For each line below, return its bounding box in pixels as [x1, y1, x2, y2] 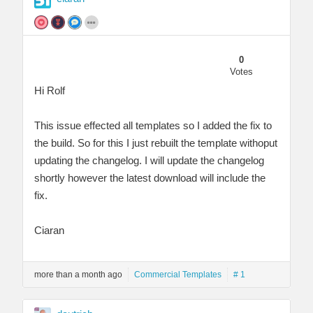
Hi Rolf [34, 84, 65, 96]
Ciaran [34, 224, 64, 236]
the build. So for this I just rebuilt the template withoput [34, 136, 277, 149]
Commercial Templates [134, 269, 221, 279]
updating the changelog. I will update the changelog [34, 154, 264, 166]
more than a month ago [34, 269, 122, 279]
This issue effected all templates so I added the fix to [34, 119, 272, 131]
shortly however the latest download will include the [34, 171, 265, 184]
